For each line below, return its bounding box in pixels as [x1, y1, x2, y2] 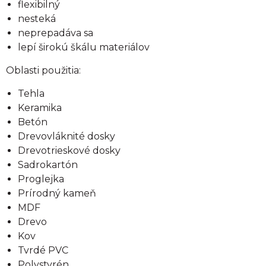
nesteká [18, 13, 56, 24]
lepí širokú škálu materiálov [18, 42, 150, 53]
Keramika [18, 102, 62, 113]
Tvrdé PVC [18, 245, 68, 256]
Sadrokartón [18, 159, 78, 170]
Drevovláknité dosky [18, 131, 115, 142]
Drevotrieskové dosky [18, 145, 121, 156]
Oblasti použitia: [6, 65, 81, 76]
